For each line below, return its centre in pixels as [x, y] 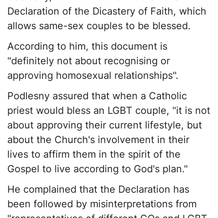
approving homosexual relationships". [93, 76]
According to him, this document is [87, 46]
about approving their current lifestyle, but [105, 125]
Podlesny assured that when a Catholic [97, 96]
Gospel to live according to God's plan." [98, 169]
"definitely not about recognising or [89, 61]
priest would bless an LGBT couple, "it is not [109, 111]
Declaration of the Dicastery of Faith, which [107, 11]
